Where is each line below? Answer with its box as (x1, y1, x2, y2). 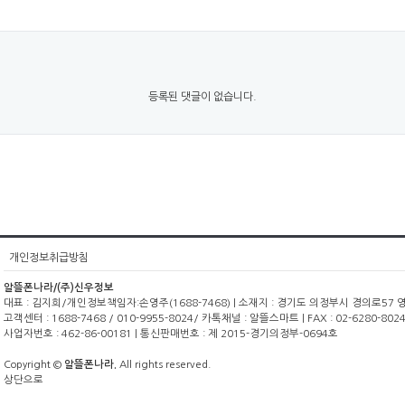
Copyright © (4, 359, 64, 370)
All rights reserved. (117, 359, 211, 370)
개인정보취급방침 (9, 252, 89, 263)
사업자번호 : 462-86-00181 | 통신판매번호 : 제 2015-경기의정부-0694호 (4, 328, 338, 339)
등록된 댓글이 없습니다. (148, 91, 257, 102)
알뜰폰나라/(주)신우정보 (4, 282, 114, 293)
